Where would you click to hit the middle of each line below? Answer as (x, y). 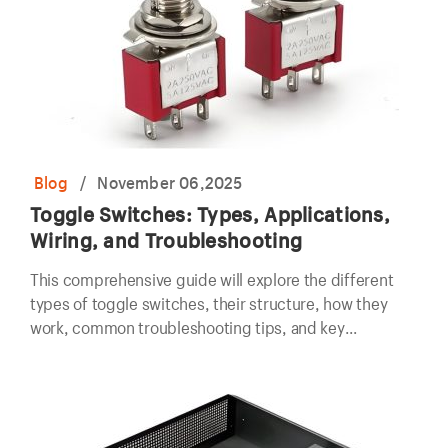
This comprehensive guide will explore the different (212, 279)
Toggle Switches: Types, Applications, (210, 214)
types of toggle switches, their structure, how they (209, 303)
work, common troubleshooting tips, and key (187, 327)
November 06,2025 (170, 182)
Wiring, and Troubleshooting (166, 240)
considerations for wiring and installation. (175, 351)
